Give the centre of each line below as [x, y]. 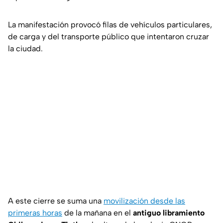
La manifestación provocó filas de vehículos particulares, [110, 25]
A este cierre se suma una [56, 201]
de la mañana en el [98, 213]
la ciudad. [25, 49]
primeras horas [35, 213]
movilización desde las [144, 201]
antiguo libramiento [169, 213]
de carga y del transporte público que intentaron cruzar [109, 37]
